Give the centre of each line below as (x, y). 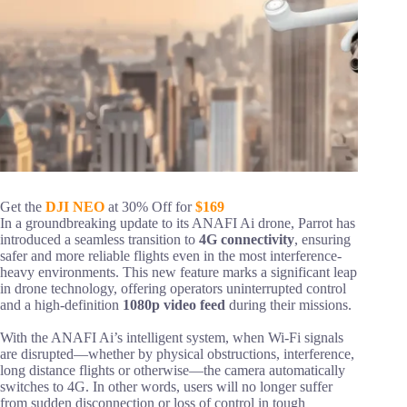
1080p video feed (174, 305)
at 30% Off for (150, 207)
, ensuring (323, 240)
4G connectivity (247, 240)
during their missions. (288, 305)
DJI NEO (75, 207)
